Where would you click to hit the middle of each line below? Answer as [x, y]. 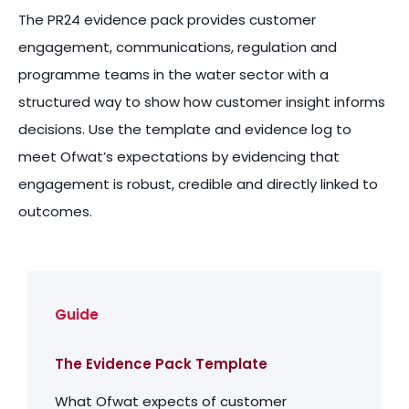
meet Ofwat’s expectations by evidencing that [179, 156]
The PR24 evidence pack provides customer [167, 19]
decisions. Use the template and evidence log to [185, 129]
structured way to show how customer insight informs [202, 101]
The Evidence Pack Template [161, 363]
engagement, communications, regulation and [178, 47]
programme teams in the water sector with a [173, 74]
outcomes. [55, 211]
